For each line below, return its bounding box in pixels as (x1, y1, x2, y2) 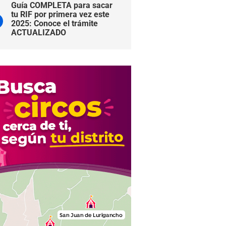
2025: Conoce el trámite (11, 19, 98, 28)
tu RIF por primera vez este (11, 10, 109, 19)
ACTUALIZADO (11, 28, 66, 37)
